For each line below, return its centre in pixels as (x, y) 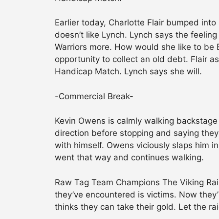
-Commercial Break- (94, 96)
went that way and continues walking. (129, 158)
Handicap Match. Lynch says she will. (128, 72)
